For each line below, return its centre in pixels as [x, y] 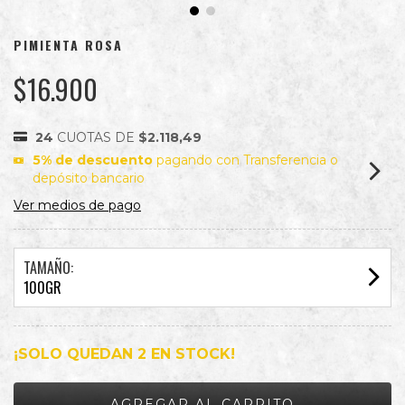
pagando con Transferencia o [246, 160]
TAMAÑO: [48, 268]
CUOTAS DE [98, 137]
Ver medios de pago [77, 205]
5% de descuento [93, 160]
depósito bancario [89, 178]
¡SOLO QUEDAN [75, 354]
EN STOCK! [191, 354]
